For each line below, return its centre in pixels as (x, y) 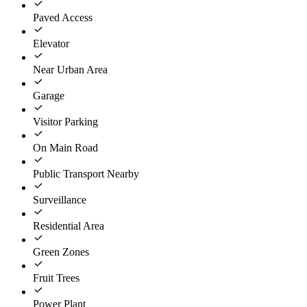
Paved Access (63, 18)
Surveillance (60, 200)
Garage (49, 96)
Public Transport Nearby (86, 174)
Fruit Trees (56, 278)
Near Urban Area (70, 70)
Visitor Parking (65, 122)
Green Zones (61, 252)
